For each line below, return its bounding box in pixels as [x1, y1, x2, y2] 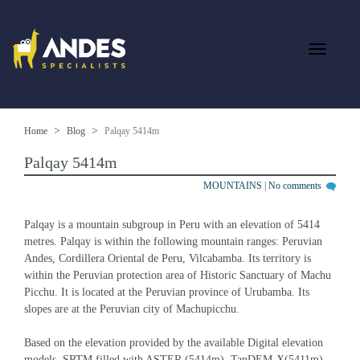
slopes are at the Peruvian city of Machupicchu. [24, 303, 239, 315]
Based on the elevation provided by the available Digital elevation [24, 337, 326, 349]
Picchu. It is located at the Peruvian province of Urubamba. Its [24, 286, 313, 298]
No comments [268, 180, 324, 191]
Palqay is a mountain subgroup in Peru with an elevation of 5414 [24, 219, 323, 231]
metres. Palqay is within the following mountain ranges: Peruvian [24, 235, 325, 247]
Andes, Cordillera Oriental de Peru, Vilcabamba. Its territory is [24, 252, 314, 264]
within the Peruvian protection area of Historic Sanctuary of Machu [24, 269, 334, 281]
